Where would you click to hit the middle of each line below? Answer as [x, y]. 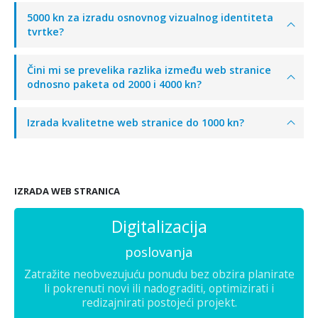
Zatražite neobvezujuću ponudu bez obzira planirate [159, 274]
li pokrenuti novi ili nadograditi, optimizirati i [159, 288]
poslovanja [159, 251]
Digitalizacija [159, 226]
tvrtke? [45, 31]
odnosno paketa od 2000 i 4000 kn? [114, 84]
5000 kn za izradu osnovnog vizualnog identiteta [150, 17]
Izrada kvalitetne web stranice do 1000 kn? [136, 122]
